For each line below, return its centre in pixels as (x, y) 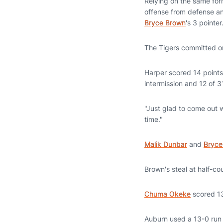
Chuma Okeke (167, 194)
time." (154, 119)
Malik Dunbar (166, 144)
